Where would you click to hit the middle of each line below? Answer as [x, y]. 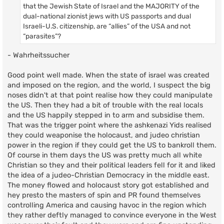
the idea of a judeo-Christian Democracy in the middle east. [108, 175]
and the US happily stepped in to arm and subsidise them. [106, 115]
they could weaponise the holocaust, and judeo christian [104, 135]
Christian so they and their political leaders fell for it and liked [111, 165]
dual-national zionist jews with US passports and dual [107, 16]
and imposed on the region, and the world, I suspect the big [109, 85]
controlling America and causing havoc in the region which [107, 205]
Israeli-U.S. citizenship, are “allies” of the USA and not [107, 26]
